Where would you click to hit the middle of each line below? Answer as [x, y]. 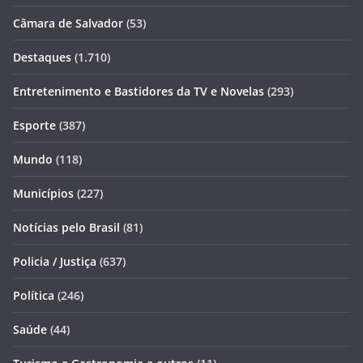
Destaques [42, 58]
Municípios [43, 194]
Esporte [34, 126]
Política [34, 296]
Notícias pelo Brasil [66, 228]
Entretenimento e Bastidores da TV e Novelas [139, 92]
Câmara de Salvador [68, 23]
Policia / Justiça [55, 262]
